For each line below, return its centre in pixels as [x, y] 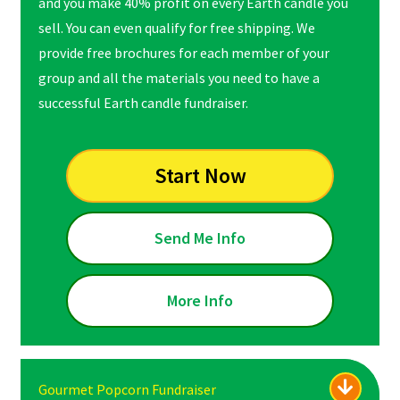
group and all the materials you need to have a [179, 77]
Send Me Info [200, 237]
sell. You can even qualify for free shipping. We [176, 27]
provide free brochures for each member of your [183, 52]
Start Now [200, 176]
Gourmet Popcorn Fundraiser [127, 389]
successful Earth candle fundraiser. [143, 102]
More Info [200, 300]
